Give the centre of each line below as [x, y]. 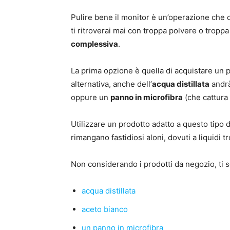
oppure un [91, 97]
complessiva [94, 44]
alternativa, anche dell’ [111, 84]
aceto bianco [105, 209]
